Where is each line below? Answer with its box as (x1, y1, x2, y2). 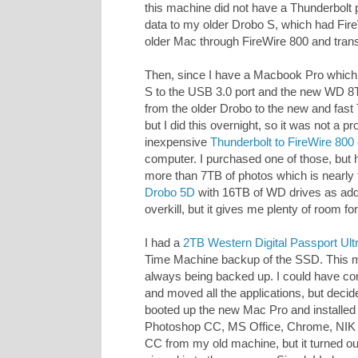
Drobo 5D (145, 185, 195, 200)
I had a (145, 236, 183, 250)
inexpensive (145, 135, 210, 149)
